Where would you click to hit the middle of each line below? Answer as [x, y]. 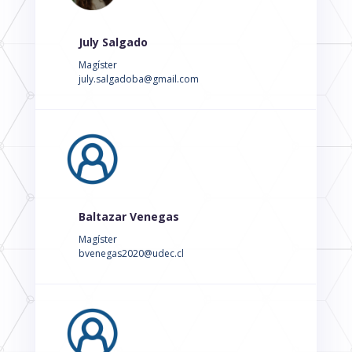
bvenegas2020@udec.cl [131, 254]
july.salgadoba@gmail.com [138, 79]
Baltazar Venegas [128, 217]
